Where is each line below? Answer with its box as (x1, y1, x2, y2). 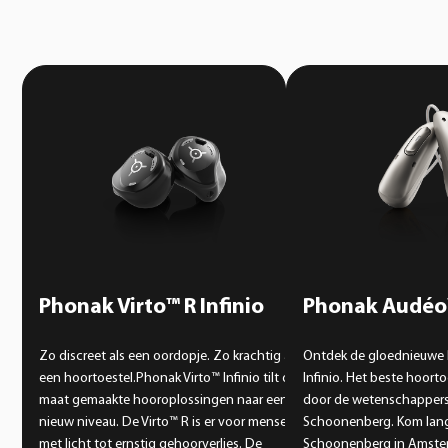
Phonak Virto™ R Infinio (39, 295, 265, 319)
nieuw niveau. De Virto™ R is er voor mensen (39, 414, 295, 430)
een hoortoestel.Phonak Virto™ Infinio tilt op (39, 370, 298, 386)
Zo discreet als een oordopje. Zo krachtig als (39, 348, 300, 364)
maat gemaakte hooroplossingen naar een (39, 392, 288, 408)
